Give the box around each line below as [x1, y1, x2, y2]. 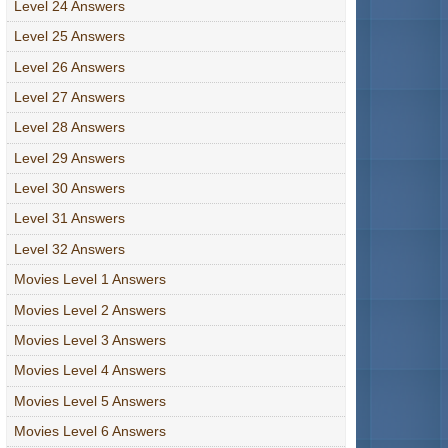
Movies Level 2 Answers [14, 301, 166, 318]
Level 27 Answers [14, 88, 125, 105]
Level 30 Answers [14, 180, 125, 197]
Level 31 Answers [14, 210, 125, 227]
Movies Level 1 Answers [14, 271, 166, 288]
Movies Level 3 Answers [14, 331, 166, 348]
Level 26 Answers [14, 58, 125, 75]
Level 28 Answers [14, 119, 125, 136]
